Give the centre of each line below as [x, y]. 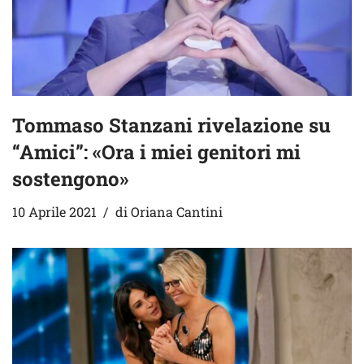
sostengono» [70, 179]
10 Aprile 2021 [54, 212]
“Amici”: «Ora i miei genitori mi [156, 152]
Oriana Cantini [177, 212]
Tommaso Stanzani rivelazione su [171, 126]
